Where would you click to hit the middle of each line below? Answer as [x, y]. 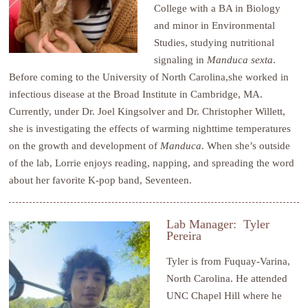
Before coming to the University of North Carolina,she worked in [149, 76]
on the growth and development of [85, 145]
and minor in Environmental [215, 25]
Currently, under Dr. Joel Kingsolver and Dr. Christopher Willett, [147, 111]
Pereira [184, 236]
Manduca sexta [240, 59]
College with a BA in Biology [218, 8]
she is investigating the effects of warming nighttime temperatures [150, 128]
